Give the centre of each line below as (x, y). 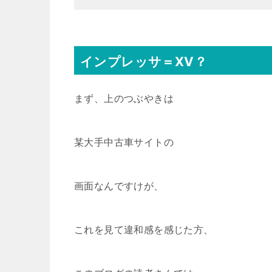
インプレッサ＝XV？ (144, 62)
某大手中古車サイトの (124, 142)
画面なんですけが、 (119, 186)
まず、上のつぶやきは (124, 98)
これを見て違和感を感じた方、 (144, 229)
